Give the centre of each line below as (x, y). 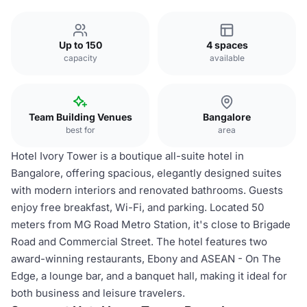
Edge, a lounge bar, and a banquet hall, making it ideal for (149, 276)
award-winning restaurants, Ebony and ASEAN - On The (146, 259)
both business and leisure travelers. (98, 293)
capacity (80, 58)
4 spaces (227, 45)
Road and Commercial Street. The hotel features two (139, 242)
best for (80, 130)
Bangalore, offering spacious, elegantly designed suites (146, 173)
